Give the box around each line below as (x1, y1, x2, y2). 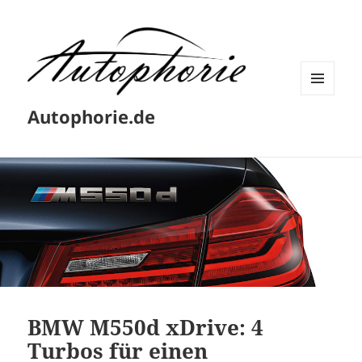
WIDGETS (301, 121, 347, 136)
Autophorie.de (27, 104, 156, 129)
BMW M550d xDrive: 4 (27, 312, 264, 342)
